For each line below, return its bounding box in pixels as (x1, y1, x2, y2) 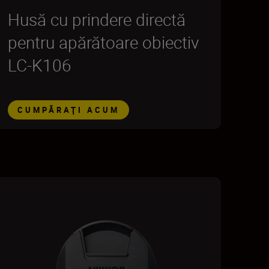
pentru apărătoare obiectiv (7, 31, 199, 53)
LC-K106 (7, 53, 71, 76)
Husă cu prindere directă (7, 8, 186, 31)
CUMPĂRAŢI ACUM (17, 104, 119, 115)
